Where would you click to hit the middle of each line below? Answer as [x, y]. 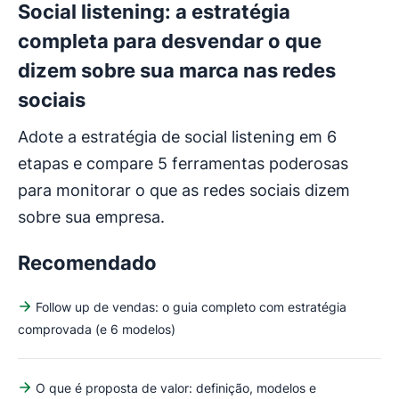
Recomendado [87, 262]
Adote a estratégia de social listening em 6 [177, 136]
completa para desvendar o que [170, 41]
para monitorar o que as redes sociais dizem [184, 190]
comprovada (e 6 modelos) [97, 329]
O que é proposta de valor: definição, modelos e [176, 387]
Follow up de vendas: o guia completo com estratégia [191, 306]
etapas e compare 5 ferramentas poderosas [183, 163]
